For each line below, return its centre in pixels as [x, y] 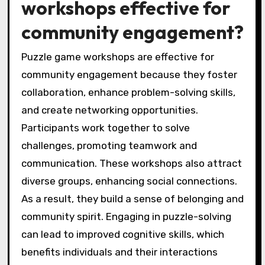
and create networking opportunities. [109, 110]
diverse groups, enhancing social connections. [129, 181]
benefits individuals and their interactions [119, 252]
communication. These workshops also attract [131, 164]
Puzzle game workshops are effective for [117, 57]
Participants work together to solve [105, 128]
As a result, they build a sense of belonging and [132, 199]
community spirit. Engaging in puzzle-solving [126, 217]
